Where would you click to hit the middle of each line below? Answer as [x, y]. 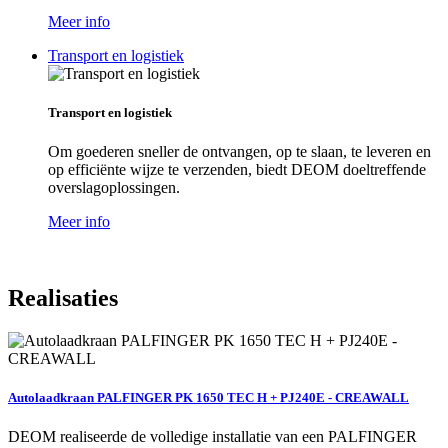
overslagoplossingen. [114, 187]
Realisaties [63, 297]
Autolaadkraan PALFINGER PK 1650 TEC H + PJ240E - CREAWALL [208, 397]
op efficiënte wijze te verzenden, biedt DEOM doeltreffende [237, 169]
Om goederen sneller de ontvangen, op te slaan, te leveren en [239, 151]
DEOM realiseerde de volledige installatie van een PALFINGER [212, 436]
